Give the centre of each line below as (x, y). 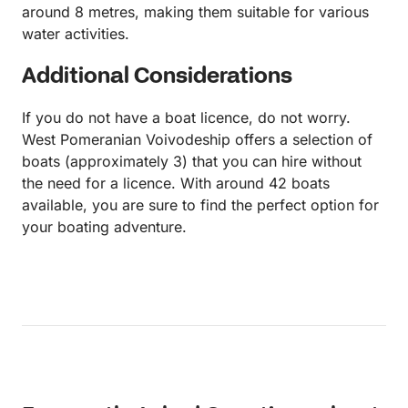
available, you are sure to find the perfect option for (200, 205)
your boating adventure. (104, 227)
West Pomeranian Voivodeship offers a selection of (197, 139)
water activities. (76, 34)
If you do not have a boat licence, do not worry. (186, 117)
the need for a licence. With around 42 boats (176, 183)
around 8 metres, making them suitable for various (195, 12)
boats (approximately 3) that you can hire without (192, 161)
